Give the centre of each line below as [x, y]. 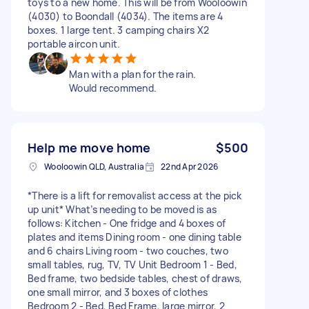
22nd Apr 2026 [190, 166]
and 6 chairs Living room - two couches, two [128, 250]
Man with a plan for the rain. [133, 74]
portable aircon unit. [74, 43]
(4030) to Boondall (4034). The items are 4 [126, 16]
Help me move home [89, 147]
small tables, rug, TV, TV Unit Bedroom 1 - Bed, [132, 264]
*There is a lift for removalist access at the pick [135, 195]
